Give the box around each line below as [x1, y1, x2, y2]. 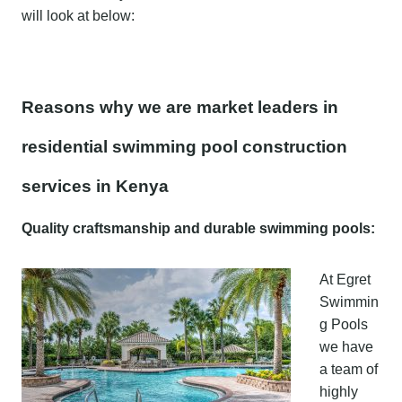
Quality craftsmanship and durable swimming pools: [22, 220, 375, 236]
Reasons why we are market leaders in [22, 97, 338, 117]
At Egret [319, 271, 371, 287]
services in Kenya [22, 176, 169, 196]
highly [319, 383, 358, 399]
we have [319, 338, 373, 354]
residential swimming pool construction [22, 136, 347, 156]
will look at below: [22, 7, 135, 23]
